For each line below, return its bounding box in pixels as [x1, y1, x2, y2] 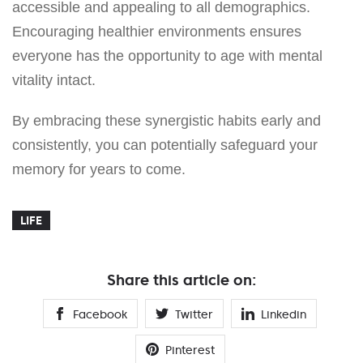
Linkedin [261, 306, 306, 322]
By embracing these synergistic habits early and [12, 112, 321, 129]
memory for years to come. [12, 160, 186, 177]
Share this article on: [107, 270, 256, 289]
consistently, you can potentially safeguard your [12, 136, 318, 153]
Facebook [73, 306, 127, 322]
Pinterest [164, 342, 215, 357]
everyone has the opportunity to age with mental [12, 47, 322, 64]
